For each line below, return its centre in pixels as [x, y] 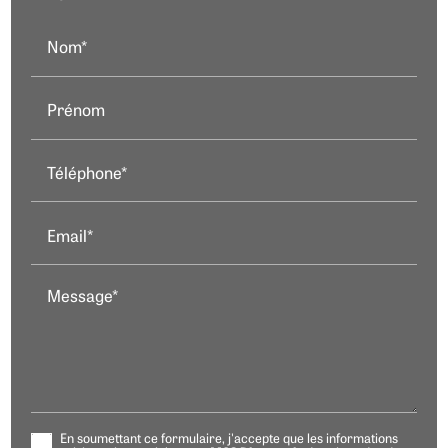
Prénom [76, 112]
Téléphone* [87, 175]
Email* [70, 237]
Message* [83, 298]
